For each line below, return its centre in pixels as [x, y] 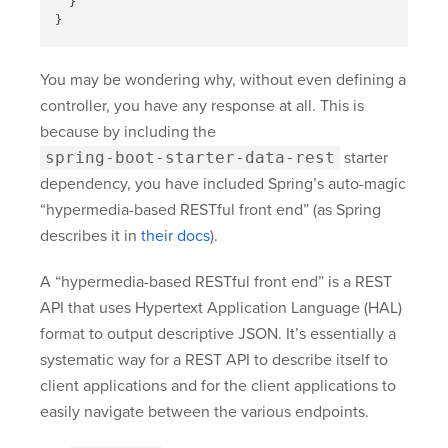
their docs [175, 236]
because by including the [128, 132]
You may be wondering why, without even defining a [223, 80]
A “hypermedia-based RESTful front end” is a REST [216, 282]
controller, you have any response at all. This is [202, 106]
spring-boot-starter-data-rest [190, 158]
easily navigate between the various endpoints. [204, 412]
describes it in [90, 236]
